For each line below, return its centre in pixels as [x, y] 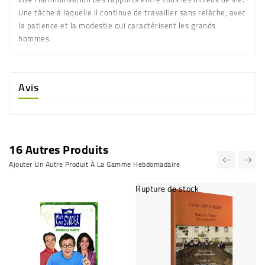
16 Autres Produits [59, 149]
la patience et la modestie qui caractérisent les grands [117, 25]
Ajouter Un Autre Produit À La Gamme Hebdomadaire [94, 164]
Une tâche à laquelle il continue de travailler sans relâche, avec [132, 12]
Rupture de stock [167, 188]
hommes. [35, 38]
